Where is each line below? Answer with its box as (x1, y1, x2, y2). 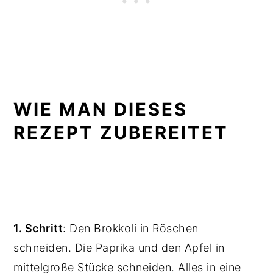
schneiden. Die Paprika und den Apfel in (13, 241, 225, 254)
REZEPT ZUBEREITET (13, 121, 235, 143)
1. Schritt (13, 221, 63, 235)
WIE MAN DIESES (13, 98, 188, 120)
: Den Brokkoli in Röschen (63, 221, 199, 235)
